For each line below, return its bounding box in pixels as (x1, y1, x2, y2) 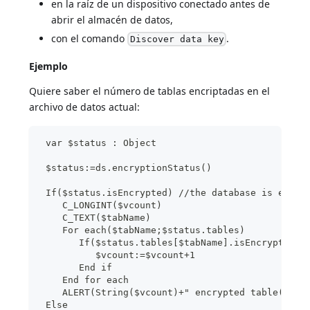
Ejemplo (29, 60, 69, 73)
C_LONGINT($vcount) (40, 200, 163, 211)
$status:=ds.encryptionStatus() (40, 163, 212, 174)
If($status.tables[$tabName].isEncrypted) (40, 237, 301, 248)
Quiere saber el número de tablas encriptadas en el (29, 84, 271, 98)
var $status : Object (40, 138, 157, 149)
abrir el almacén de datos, (51, 12, 174, 26)
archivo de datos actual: (29, 100, 140, 114)
